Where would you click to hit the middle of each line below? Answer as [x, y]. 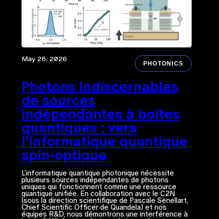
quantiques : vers [79, 127]
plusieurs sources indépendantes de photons [95, 180]
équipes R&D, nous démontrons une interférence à [104, 214]
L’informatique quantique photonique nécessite [98, 173]
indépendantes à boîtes [100, 114]
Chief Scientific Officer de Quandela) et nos [94, 207]
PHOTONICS [163, 63]
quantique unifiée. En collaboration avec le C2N [98, 193]
